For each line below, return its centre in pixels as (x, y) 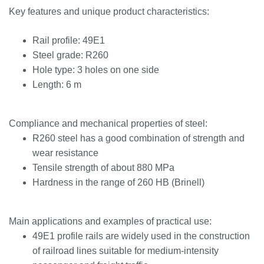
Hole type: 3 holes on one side (96, 70)
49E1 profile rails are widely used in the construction (141, 236)
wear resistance (65, 153)
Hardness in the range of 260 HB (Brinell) (118, 182)
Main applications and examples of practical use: (110, 221)
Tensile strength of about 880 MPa (103, 168)
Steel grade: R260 (70, 55)
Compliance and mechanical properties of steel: (108, 123)
